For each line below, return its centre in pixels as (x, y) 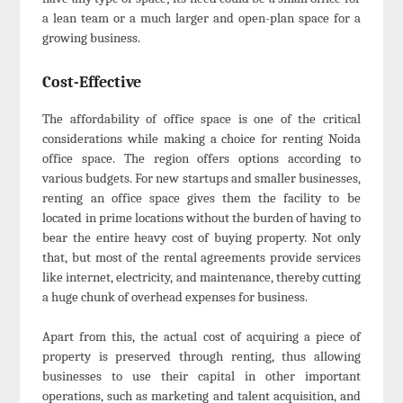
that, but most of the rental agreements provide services (201, 257)
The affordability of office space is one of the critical (201, 118)
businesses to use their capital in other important (201, 376)
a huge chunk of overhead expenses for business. (175, 296)
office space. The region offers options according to (201, 158)
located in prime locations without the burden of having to (201, 217)
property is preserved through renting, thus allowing (201, 357)
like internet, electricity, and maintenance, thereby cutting (201, 277)
